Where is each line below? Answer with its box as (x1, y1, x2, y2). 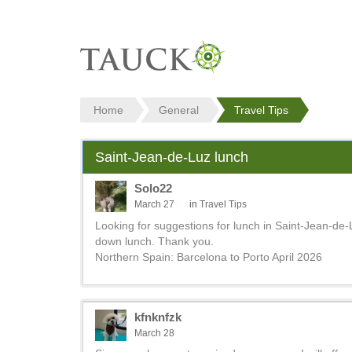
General (158, 104, 199, 116)
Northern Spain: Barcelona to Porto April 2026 (95, 250, 322, 263)
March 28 (134, 327, 174, 339)
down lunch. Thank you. (95, 234, 214, 247)
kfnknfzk (134, 310, 181, 324)
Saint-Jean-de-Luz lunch (95, 149, 248, 165)
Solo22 (134, 181, 172, 195)
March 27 (134, 199, 174, 210)
